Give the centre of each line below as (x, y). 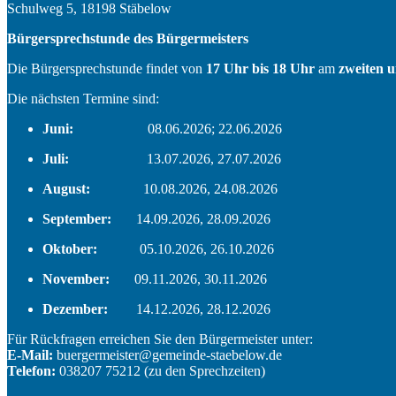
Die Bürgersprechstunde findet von (107, 68)
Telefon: (31, 370)
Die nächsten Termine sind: (83, 98)
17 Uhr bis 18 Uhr (260, 68)
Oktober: (91, 248)
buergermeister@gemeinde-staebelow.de (169, 354)
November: (88, 278)
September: (89, 218)
